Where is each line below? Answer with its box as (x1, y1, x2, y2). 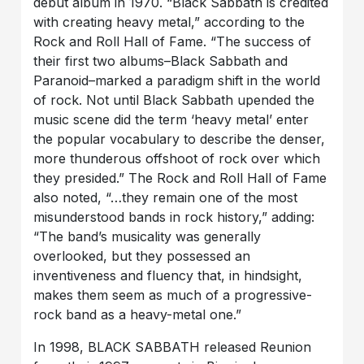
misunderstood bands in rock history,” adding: (33, 209, 315, 226)
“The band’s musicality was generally (33, 228, 262, 245)
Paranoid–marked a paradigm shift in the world (33, 72, 321, 89)
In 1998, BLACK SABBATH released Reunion (33, 339, 312, 356)
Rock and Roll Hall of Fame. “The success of (33, 33, 312, 50)
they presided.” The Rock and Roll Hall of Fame (33, 170, 327, 187)
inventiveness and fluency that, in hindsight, (33, 267, 303, 284)
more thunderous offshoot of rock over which (33, 150, 321, 167)
